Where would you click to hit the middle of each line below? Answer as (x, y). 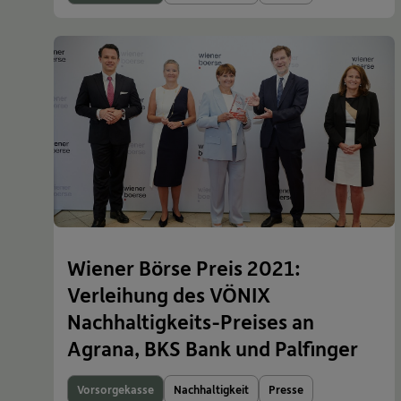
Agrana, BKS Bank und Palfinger (213, 349)
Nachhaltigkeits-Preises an (191, 322)
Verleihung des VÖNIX (169, 295)
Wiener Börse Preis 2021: (184, 268)
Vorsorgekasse (115, 390)
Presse (286, 390)
